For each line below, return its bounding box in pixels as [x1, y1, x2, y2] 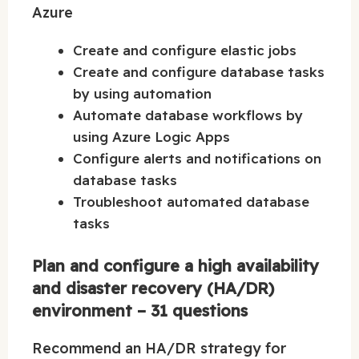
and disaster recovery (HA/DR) [32, 277, 274, 298]
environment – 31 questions [32, 300, 248, 321]
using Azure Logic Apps [73, 128, 230, 146]
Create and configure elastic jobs [73, 42, 296, 59]
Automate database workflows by [73, 107, 303, 124]
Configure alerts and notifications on [73, 150, 321, 167]
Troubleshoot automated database [73, 193, 309, 211]
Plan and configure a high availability [32, 255, 319, 276]
